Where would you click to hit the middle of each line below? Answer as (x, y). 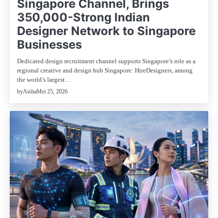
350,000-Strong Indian (83, 18)
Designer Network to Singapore (106, 31)
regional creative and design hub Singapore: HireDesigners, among (105, 71)
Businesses (49, 45)
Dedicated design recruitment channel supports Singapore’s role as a (106, 61)
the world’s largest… (44, 80)
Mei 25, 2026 (52, 91)
